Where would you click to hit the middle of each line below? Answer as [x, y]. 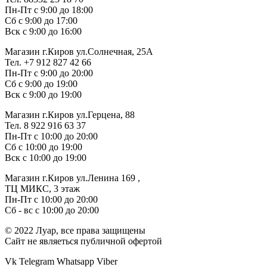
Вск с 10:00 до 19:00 [46, 157]
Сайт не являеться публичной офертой [83, 241]
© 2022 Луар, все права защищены [75, 230]
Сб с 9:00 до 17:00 [41, 20]
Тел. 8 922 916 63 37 [45, 125]
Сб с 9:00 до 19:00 [41, 83]
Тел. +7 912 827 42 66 [48, 62]
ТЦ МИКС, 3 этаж [42, 188]
